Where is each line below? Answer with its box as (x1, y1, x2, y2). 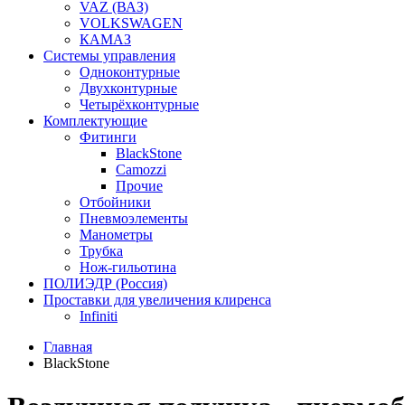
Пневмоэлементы (80, 211, 188, 226)
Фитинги (80, 129, 137, 145)
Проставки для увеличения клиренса (43, 292, 271, 307)
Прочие (116, 178, 163, 193)
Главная (43, 339, 92, 354)
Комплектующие (43, 113, 147, 128)
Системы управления (43, 48, 175, 63)
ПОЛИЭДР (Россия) (43, 276, 167, 291)
